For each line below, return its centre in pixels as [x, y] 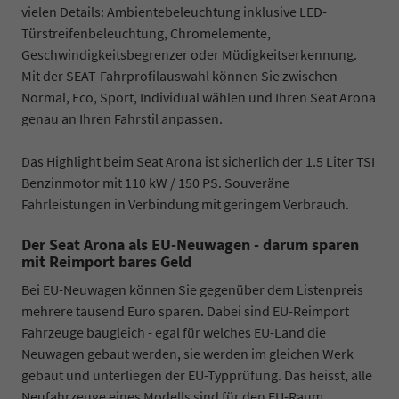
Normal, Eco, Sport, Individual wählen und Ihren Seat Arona [199, 97]
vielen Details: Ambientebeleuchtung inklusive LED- [174, 11]
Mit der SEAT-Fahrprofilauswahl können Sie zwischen [179, 75]
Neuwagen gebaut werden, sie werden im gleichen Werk [187, 353]
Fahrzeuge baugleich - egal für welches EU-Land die [174, 332]
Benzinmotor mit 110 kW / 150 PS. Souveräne [155, 182]
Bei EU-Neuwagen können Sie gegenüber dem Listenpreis [192, 289]
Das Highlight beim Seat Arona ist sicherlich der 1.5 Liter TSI [198, 161]
